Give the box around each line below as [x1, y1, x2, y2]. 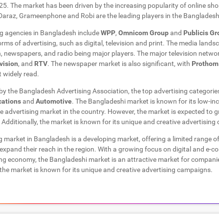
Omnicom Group [118, 29, 169, 37]
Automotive [35, 97, 72, 106]
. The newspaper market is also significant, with [47, 60, 192, 68]
